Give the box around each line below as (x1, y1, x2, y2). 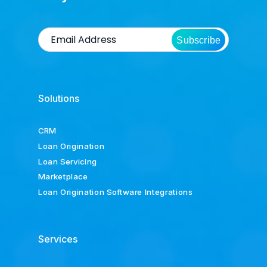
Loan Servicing (38, 156, 97, 166)
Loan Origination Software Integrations (38, 187, 193, 197)
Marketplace (38, 172, 88, 182)
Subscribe (176, 35, 221, 45)
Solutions (38, 92, 79, 104)
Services (38, 233, 77, 245)
